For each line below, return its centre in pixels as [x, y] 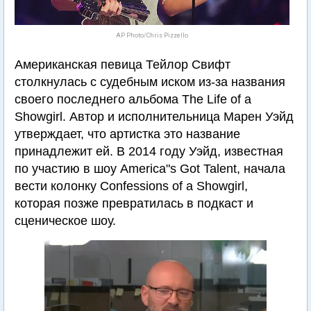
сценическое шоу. [65, 221]
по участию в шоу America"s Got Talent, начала [150, 169]
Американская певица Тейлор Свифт [123, 65]
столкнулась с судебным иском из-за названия [150, 82]
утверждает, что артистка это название [127, 134]
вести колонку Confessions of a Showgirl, [131, 186]
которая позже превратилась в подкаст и [134, 203]
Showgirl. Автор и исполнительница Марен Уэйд [154, 117]
